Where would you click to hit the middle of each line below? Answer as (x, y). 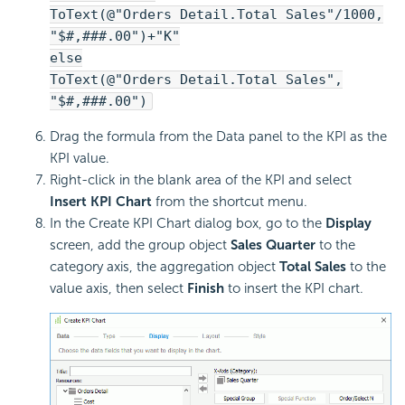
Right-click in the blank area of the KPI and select (201, 180)
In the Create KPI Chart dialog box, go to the (188, 224)
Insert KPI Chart (101, 202)
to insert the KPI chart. (294, 289)
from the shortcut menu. (230, 202)
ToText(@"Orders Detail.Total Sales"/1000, (217, 15)
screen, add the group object (140, 245)
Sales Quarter (273, 245)
